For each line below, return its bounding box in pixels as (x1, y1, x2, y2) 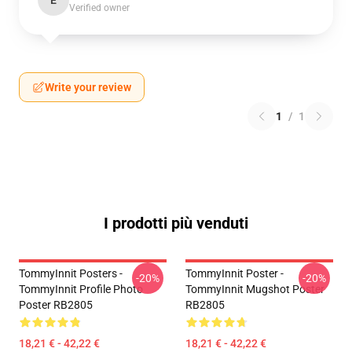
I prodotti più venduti (104, 214, 248, 233)
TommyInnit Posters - (19, 267, 123, 280)
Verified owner (69, 2, 130, 13)
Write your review (45, 81, 131, 93)
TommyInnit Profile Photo (19, 283, 143, 295)
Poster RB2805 (19, 299, 93, 311)
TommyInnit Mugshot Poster (185, 283, 324, 295)
